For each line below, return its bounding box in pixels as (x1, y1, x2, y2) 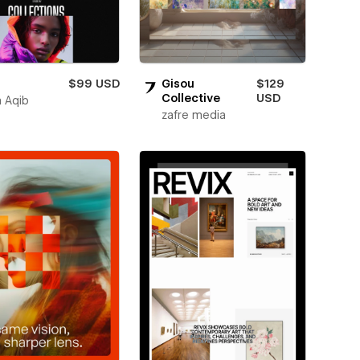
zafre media (161, 108, 226, 121)
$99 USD (67, 77, 120, 90)
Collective (161, 92, 220, 104)
